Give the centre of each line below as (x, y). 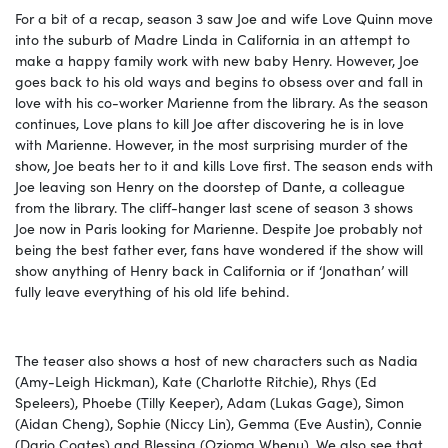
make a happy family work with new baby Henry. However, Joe (217, 59)
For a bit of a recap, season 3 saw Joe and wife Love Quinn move (224, 17)
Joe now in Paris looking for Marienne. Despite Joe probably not (219, 227)
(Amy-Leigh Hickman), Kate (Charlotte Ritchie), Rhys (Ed (196, 380)
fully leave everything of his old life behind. (156, 290)
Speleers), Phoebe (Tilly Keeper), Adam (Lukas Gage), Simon (209, 401)
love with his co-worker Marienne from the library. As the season (221, 101)
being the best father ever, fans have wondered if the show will (219, 248)
